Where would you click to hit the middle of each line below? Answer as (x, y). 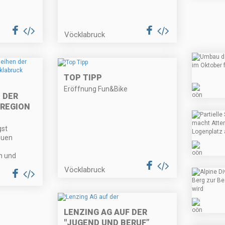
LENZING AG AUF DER (106, 212)
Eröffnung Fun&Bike (96, 89)
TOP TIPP (83, 77)
